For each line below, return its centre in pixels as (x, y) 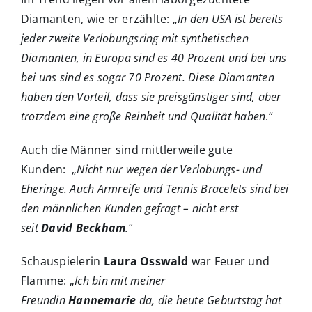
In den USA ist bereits (230, 19)
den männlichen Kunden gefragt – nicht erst (130, 209)
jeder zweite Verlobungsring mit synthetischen (135, 39)
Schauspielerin (62, 262)
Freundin (45, 301)
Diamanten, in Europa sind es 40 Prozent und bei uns (154, 58)
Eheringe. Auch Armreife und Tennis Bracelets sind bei (155, 189)
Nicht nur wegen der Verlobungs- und (169, 170)
